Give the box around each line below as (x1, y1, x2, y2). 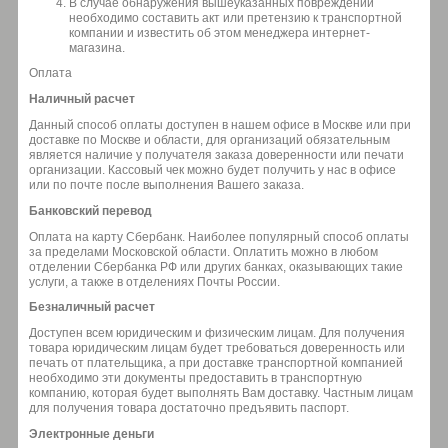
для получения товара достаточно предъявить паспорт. (29, 401, 349, 416)
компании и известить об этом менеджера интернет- (69, 26, 370, 41)
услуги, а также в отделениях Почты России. (29, 274, 283, 289)
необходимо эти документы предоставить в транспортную (29, 371, 362, 386)
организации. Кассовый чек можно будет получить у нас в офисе (29, 162, 396, 177)
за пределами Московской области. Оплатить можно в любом (29, 244, 378, 259)
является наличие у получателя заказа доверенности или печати (29, 147, 404, 162)
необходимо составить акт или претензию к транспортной (69, 11, 402, 26)
